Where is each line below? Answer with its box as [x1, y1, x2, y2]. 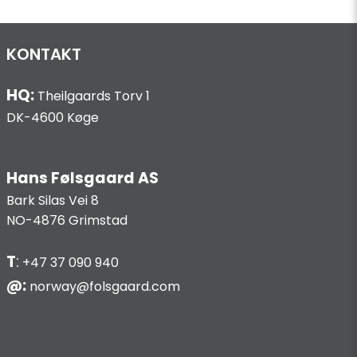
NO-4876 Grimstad [6, 210, 127, 229]
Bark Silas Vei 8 [6, 190, 99, 210]
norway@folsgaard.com [26, 277, 180, 296]
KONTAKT [6, 42, 81, 65]
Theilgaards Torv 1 [34, 86, 150, 105]
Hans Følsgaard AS [6, 167, 159, 189]
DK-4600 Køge [6, 108, 99, 127]
